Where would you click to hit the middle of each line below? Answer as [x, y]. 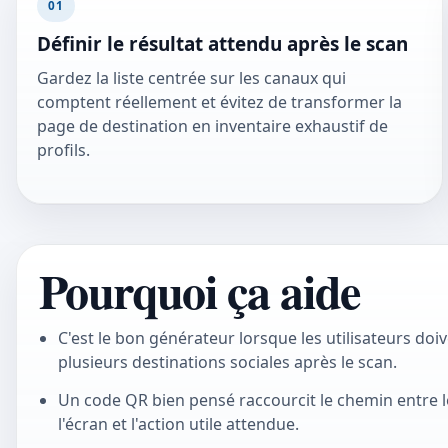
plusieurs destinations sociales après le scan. [227, 362]
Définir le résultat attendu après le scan [222, 43]
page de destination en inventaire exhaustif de [212, 126]
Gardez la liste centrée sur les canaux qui [191, 78]
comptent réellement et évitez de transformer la [219, 102]
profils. [63, 150]
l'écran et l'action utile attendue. [178, 423]
